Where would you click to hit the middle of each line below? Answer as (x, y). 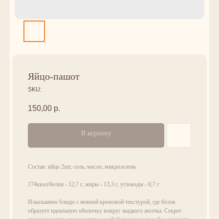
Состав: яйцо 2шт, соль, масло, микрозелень (82, 167)
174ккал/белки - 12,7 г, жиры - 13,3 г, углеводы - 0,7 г (94, 185)
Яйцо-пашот (54, 76)
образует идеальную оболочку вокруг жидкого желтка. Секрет (105, 211)
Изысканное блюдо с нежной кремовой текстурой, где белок (102, 202)
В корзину (96, 133)
